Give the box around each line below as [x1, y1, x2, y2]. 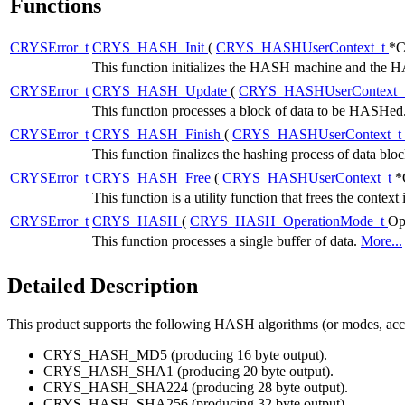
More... [361, 232, 402, 249]
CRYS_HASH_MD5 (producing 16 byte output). [43, 346, 327, 363]
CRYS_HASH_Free [92, 169, 214, 185]
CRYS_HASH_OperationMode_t [190, 212, 388, 229]
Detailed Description [7, 273, 198, 297]
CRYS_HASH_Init [92, 39, 208, 55]
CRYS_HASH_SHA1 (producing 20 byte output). [43, 363, 334, 379]
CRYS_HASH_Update [92, 82, 231, 99]
